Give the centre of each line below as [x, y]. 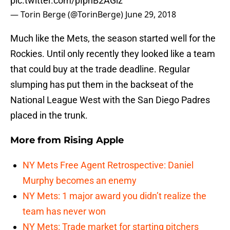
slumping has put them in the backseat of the [102, 85]
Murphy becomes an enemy [80, 181]
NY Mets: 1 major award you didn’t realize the [114, 196]
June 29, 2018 [151, 15]
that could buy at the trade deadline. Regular [100, 69]
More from [37, 140]
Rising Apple [94, 140]
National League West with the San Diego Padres [110, 100]
